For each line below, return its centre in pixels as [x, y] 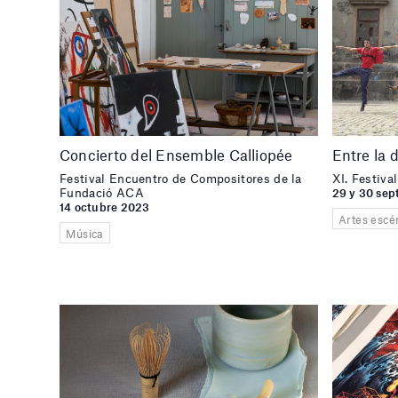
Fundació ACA [102, 192]
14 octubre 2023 [105, 207]
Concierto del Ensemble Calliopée [176, 154]
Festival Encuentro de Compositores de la [181, 178]
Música [85, 233]
